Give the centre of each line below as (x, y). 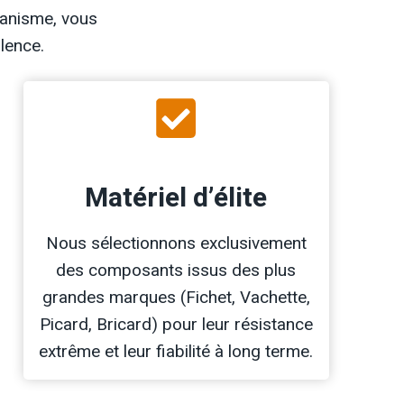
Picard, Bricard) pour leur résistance (176, 325)
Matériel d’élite (176, 199)
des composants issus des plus (176, 271)
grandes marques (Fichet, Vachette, (176, 298)
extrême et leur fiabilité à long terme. (176, 352)
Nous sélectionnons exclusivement (176, 243)
